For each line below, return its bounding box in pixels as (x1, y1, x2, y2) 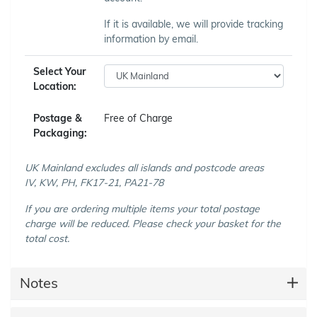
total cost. (25, 231, 69, 245)
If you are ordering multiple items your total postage (25, 202, 260, 215)
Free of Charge (104, 111, 173, 125)
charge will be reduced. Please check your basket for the (25, 217, 281, 230)
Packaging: (33, 126, 87, 139)
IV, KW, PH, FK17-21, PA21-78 (25, 175, 163, 189)
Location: (33, 79, 76, 93)
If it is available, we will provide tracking (104, 17, 283, 30)
